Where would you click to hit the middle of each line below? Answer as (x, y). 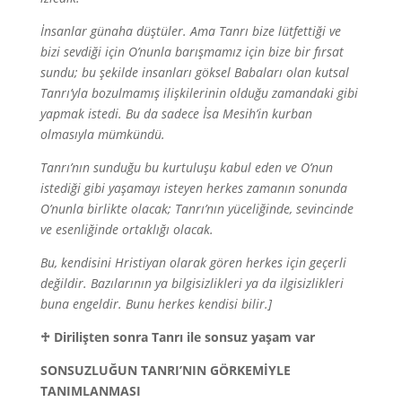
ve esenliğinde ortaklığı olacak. (127, 229)
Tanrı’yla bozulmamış (101, 93)
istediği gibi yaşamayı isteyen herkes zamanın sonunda (193, 188)
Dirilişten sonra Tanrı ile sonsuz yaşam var (184, 337)
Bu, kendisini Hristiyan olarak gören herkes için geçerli (193, 262)
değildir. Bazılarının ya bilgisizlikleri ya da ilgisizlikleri (192, 283)
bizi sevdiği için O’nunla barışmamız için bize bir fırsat (192, 52)
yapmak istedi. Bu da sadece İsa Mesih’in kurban (176, 114)
